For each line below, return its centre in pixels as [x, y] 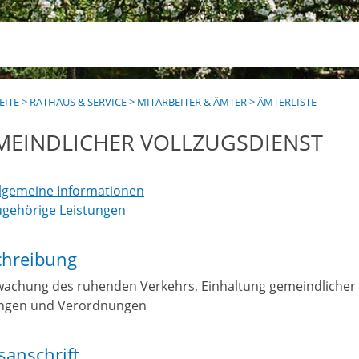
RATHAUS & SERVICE [79, 102]
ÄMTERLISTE [287, 102]
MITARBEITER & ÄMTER [192, 102]
